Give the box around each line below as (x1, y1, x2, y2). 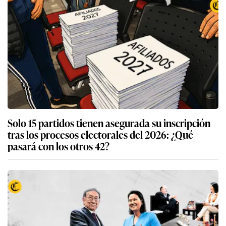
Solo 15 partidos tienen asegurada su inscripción (8, 115, 210, 131)
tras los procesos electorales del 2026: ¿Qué (8, 127, 193, 142)
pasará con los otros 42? (8, 138, 109, 154)
